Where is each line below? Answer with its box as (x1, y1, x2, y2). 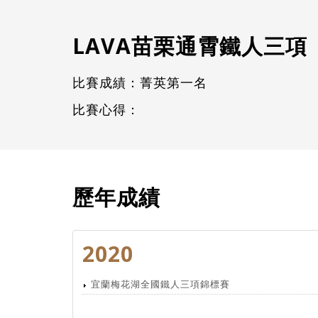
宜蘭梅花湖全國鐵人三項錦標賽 (91, 279, 230, 290)
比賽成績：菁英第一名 (72, 74, 207, 91)
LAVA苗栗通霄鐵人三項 (72, 31, 307, 60)
